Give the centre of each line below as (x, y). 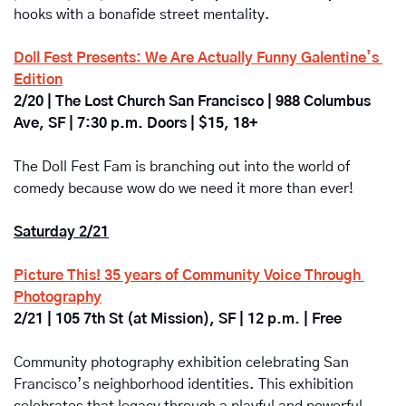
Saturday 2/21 (61, 232)
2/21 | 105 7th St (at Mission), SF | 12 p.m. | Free (178, 319)
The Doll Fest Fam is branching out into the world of (182, 167)
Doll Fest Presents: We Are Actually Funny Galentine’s (196, 58)
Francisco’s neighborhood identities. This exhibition (184, 385)
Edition (38, 80)
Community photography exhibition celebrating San (181, 363)
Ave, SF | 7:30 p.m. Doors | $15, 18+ (135, 124)
